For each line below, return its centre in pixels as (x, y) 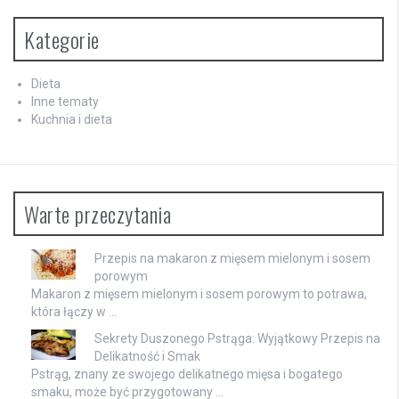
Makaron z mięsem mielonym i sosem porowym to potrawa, (199, 294)
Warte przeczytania (98, 214)
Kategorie (62, 40)
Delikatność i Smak (147, 357)
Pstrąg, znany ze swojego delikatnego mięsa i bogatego (187, 375)
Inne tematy (65, 102)
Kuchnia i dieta (72, 120)
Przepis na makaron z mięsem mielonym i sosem (232, 259)
